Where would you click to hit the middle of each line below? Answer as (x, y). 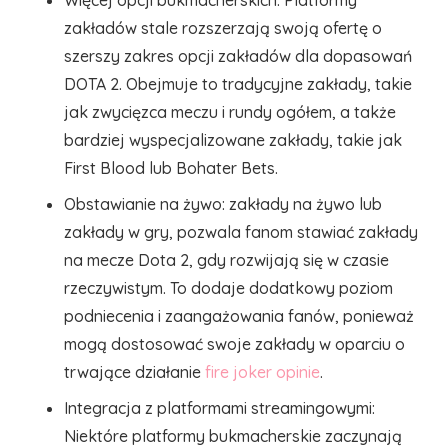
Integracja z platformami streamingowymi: (219, 408)
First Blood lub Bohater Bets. (171, 168)
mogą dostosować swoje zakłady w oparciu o (234, 344)
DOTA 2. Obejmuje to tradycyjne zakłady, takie (238, 84)
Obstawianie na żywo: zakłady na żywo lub (223, 204)
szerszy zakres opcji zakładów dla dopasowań (238, 56)
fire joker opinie (262, 372)
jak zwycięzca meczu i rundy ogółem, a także (230, 112)
